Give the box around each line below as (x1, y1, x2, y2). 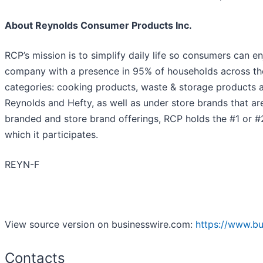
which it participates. (5, 129, 98, 141)
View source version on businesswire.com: (5, 218, 195, 231)
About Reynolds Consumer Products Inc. (5, 19, 192, 32)
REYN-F (5, 159, 39, 171)
